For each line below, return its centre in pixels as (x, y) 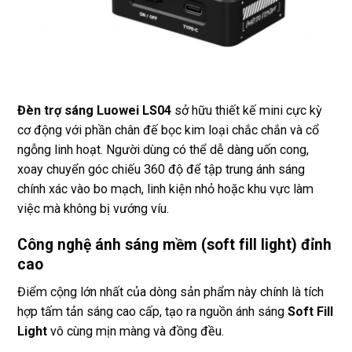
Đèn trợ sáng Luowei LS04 (94, 111)
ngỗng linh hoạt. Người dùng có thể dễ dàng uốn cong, (163, 150)
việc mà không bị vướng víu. (93, 209)
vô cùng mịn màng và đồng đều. (136, 331)
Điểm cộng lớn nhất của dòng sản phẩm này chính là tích (170, 291)
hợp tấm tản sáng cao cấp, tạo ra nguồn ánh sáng (152, 311)
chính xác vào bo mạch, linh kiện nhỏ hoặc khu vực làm (165, 189)
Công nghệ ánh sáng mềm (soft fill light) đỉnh (174, 245)
